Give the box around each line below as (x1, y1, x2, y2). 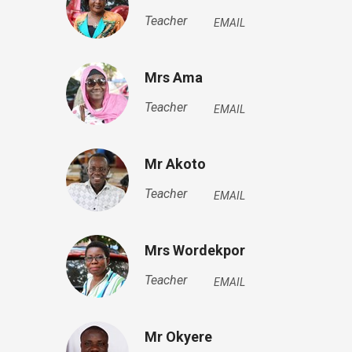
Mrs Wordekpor (144, 242, 245, 258)
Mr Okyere (144, 328, 212, 345)
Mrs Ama (144, 69, 203, 86)
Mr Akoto (144, 156, 206, 172)
